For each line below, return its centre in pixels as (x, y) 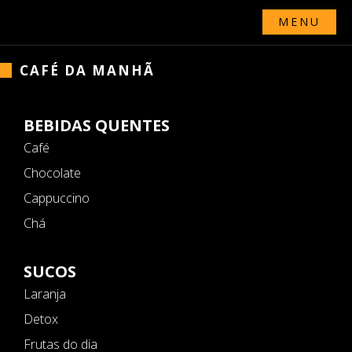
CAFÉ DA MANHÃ (87, 70)
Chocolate (52, 173)
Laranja (45, 294)
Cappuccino (57, 198)
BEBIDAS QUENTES (97, 125)
